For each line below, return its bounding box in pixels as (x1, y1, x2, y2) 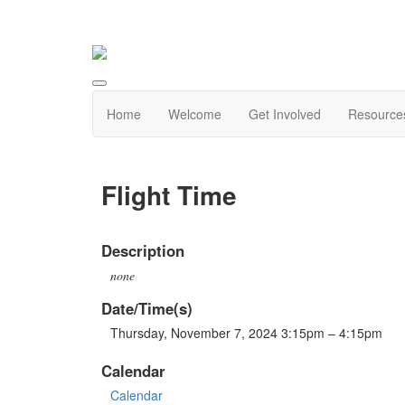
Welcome (168, 105, 221, 124)
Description (101, 239, 184, 261)
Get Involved (249, 105, 321, 124)
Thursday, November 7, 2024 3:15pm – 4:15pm (110, 323, 382, 342)
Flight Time (101, 176, 237, 214)
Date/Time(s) (101, 297, 193, 319)
